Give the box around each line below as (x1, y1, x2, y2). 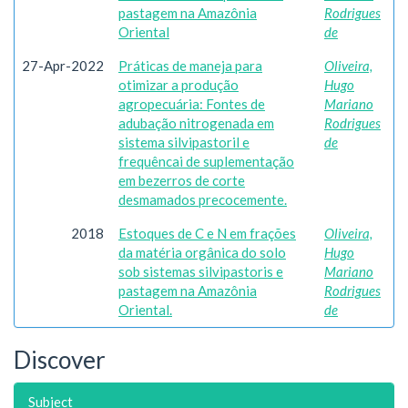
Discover (14, 345, 106, 374)
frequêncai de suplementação (118, 153, 294, 169)
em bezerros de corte (118, 172, 245, 189)
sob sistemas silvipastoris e (118, 263, 283, 280)
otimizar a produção (118, 76, 239, 93)
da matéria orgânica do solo (118, 244, 286, 260)
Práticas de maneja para (118, 57, 262, 74)
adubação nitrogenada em (118, 115, 274, 131)
